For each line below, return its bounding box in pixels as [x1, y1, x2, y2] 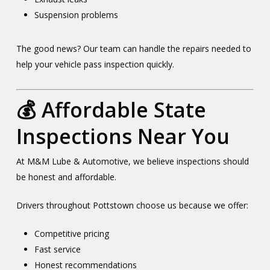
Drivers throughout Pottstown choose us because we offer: [16, 199, 248, 211]
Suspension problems [34, 9, 118, 20]
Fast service [34, 243, 81, 255]
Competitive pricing [34, 228, 109, 239]
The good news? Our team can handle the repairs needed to [16, 43, 251, 54]
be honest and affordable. [16, 171, 116, 183]
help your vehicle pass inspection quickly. [16, 58, 174, 70]
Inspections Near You [16, 122, 230, 150]
